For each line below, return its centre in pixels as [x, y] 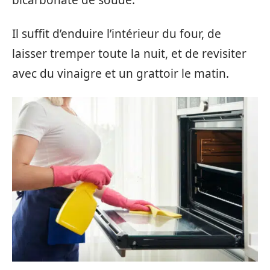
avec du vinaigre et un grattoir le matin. [121, 73]
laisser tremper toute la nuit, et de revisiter [129, 53]
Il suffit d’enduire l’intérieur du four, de [117, 33]
